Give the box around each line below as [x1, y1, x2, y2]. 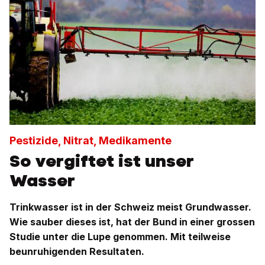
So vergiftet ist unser [9, 150, 194, 173]
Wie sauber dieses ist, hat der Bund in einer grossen [9, 216, 255, 228]
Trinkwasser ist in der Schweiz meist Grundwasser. [9, 201, 251, 214]
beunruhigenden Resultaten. [9, 245, 144, 258]
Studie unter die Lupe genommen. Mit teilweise [9, 231, 231, 243]
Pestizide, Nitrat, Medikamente [9, 134, 172, 147]
